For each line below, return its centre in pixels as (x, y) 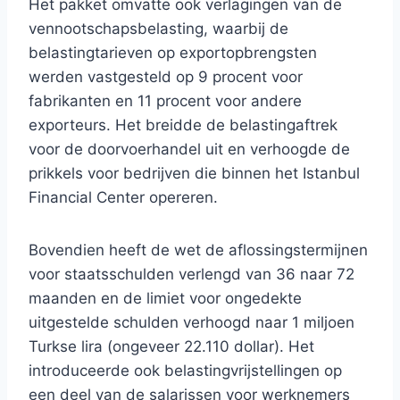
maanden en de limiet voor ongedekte (165, 299)
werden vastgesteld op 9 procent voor (166, 77)
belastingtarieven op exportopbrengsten (173, 53)
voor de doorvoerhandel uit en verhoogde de (189, 150)
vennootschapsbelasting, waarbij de (158, 29)
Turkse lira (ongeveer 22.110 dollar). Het (171, 347)
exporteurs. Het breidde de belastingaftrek (183, 125)
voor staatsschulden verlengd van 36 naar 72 (192, 275)
